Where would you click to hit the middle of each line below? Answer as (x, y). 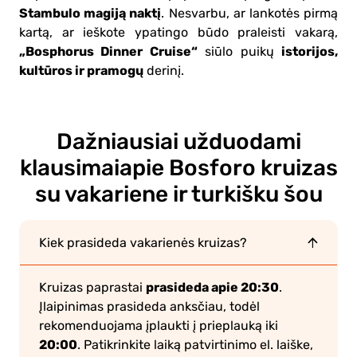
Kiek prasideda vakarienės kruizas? (143, 243)
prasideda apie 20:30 (212, 287)
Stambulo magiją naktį (90, 13)
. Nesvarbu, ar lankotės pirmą (250, 13)
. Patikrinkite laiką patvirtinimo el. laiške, (195, 345)
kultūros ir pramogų (81, 70)
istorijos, (310, 51)
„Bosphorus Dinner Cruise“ (108, 51)
